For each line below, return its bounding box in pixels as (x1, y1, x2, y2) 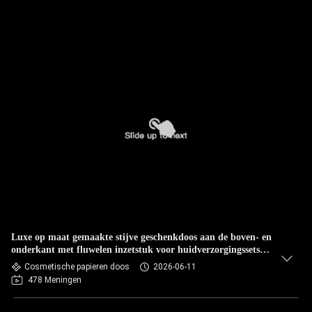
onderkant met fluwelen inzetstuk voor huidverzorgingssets (11, 244, 260, 255)
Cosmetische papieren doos (24, 262, 130, 272)
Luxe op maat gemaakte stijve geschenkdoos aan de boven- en (11, 232, 272, 242)
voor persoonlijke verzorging (11, 257, 132, 267)
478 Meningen (28, 275, 81, 285)
